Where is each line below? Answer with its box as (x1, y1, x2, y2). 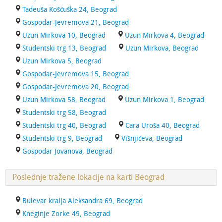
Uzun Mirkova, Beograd (125, 44, 199, 53)
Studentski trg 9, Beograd (22, 134, 102, 143)
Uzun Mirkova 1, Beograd (125, 96, 204, 104)
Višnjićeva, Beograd (121, 134, 182, 143)
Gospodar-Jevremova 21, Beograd (22, 18, 129, 27)
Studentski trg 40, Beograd (22, 121, 106, 130)
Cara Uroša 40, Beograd (125, 121, 200, 130)
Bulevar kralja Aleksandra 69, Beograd (22, 197, 143, 205)
